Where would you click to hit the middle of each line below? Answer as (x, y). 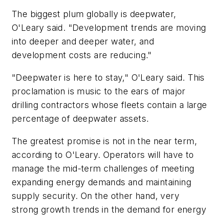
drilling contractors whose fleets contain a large (109, 105)
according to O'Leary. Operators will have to (103, 154)
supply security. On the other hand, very (96, 196)
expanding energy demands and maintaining (101, 182)
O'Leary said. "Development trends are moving (109, 28)
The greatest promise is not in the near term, (104, 141)
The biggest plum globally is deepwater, (94, 14)
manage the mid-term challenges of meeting (103, 168)
